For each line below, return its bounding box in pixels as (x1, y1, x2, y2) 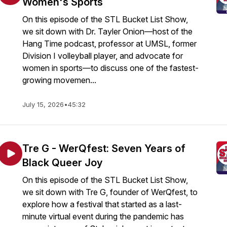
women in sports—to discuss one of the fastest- (22, 63, 199, 73)
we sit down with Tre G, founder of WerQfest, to (22, 187, 198, 197)
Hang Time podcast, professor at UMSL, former (22, 39, 197, 49)
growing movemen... (22, 75, 96, 85)
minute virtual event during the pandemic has (22, 211, 184, 221)
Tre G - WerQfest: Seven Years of (22, 142, 185, 155)
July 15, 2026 (22, 100, 64, 108)
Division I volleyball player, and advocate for (22, 51, 183, 61)
